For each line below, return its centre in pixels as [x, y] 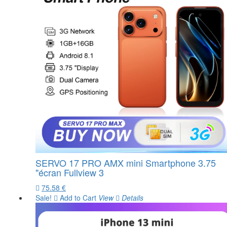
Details [131, 198]
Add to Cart [77, 198]
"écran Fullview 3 [70, 172]
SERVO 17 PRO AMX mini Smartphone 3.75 [126, 163]
